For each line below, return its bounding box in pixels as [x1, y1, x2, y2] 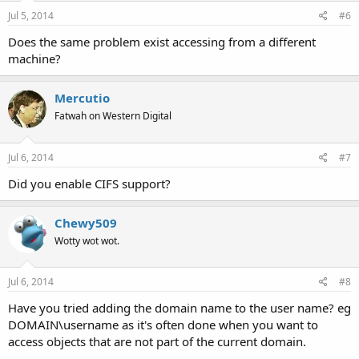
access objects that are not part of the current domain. [8, 333, 306, 349]
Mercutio [54, 90, 110, 106]
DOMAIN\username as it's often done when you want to [8, 317, 318, 333]
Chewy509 [54, 214, 117, 231]
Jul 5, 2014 [8, 9, 54, 22]
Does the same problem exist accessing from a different [8, 34, 316, 50]
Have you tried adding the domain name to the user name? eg [8, 300, 351, 316]
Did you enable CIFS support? [8, 175, 171, 192]
